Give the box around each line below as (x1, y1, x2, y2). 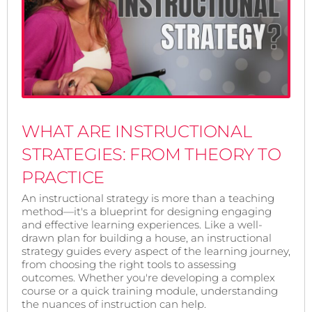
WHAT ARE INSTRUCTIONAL (22, 121, 252, 142)
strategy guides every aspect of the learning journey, (22, 244, 290, 258)
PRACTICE (22, 167, 104, 188)
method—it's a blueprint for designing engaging (22, 205, 272, 219)
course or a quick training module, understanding (22, 284, 278, 298)
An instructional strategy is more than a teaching (22, 192, 274, 205)
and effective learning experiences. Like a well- (22, 218, 263, 232)
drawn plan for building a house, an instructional (22, 231, 272, 245)
